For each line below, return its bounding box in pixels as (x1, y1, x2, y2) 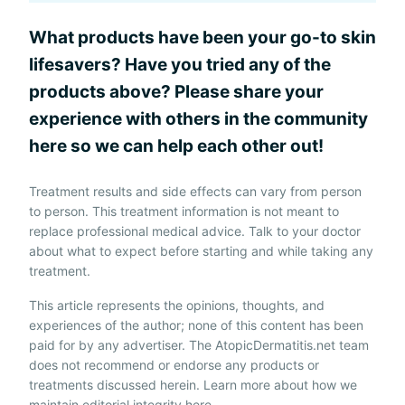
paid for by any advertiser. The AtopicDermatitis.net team (29, 337, 369, 353)
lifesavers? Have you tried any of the (29, 54, 331, 75)
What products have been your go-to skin (29, 27, 376, 48)
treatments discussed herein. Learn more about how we (29, 377, 357, 392)
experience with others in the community (29, 108, 368, 129)
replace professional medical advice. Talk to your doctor (29, 223, 361, 239)
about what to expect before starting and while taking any (29, 243, 373, 259)
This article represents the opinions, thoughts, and (29, 297, 325, 313)
